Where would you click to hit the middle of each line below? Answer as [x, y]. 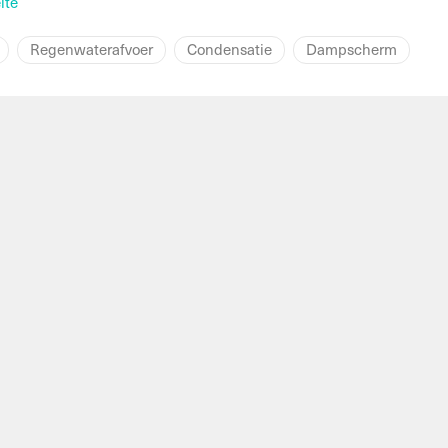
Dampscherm [351, 49]
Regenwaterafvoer [91, 49]
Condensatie [229, 49]
